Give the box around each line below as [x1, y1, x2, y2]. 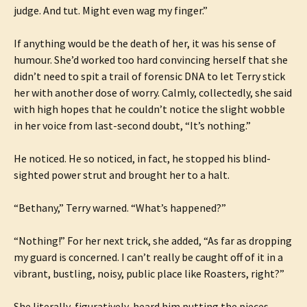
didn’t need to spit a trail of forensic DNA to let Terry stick [14, 69, 285, 83]
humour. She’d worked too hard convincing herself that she [14, 53, 288, 66]
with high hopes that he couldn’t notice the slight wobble [14, 102, 285, 116]
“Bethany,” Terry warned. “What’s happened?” [14, 201, 226, 214]
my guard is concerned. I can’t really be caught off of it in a [14, 250, 283, 264]
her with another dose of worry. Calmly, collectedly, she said [14, 86, 292, 99]
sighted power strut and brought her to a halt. [14, 168, 230, 182]
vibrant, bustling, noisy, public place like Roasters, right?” [14, 267, 284, 280]
